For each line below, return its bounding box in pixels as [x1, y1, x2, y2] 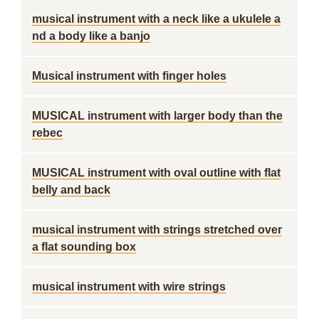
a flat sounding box [32, 241, 136, 253]
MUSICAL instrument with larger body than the [32, 110, 283, 122]
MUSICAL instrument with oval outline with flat [32, 167, 281, 179]
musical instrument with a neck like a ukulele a [32, 13, 281, 25]
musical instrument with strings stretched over [32, 224, 282, 236]
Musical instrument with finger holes [32, 70, 226, 82]
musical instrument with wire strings [32, 281, 226, 293]
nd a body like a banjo [32, 30, 150, 42]
